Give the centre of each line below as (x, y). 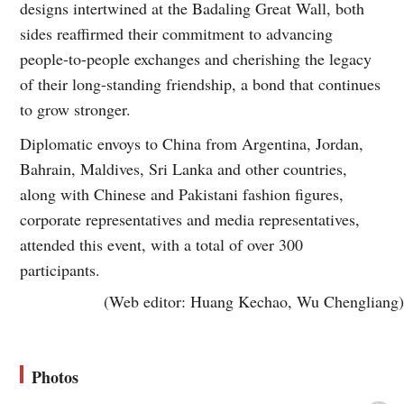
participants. (60, 270)
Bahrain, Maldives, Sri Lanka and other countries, (184, 169)
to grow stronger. (76, 110)
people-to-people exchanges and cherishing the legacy (196, 59)
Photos (55, 377)
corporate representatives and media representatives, (190, 220)
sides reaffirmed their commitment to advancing (177, 34)
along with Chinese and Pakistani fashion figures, (182, 194)
